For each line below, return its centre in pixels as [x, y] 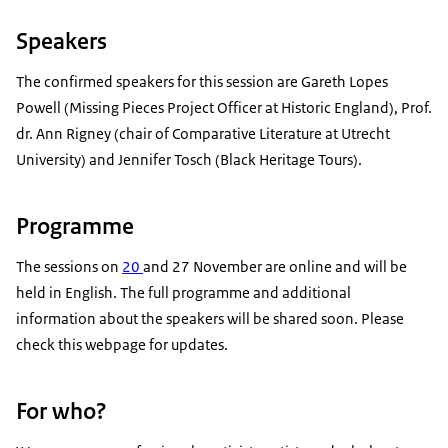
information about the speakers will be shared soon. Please [210, 319]
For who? [61, 411]
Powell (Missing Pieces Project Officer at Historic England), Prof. [224, 108]
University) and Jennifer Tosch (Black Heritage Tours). [189, 160]
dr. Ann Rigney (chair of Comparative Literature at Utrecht [203, 134]
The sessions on [69, 267]
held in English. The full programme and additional [183, 293]
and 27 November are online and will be [275, 267]
